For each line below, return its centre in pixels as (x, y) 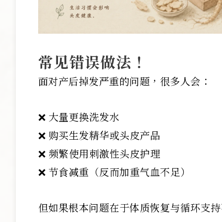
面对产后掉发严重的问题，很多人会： (124, 81)
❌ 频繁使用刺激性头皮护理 (99, 154)
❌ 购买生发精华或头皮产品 (99, 135)
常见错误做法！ (93, 62)
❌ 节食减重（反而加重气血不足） (114, 172)
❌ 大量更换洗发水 (79, 117)
